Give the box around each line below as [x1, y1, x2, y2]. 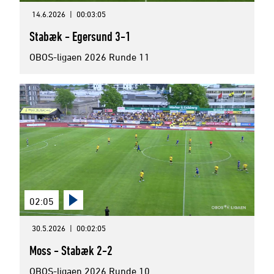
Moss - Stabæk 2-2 [29, 242, 113, 257]
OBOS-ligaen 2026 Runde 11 [29, 51, 150, 62]
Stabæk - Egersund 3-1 [29, 28, 131, 43]
